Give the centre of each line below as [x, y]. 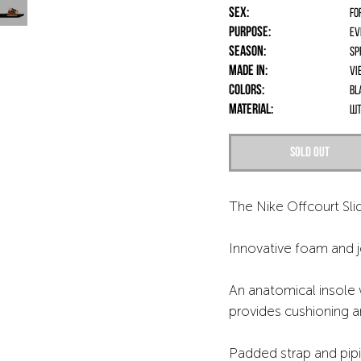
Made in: [248, 71]
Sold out [309, 153]
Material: [251, 110]
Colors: [247, 91]
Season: [247, 52]
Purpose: [250, 33]
